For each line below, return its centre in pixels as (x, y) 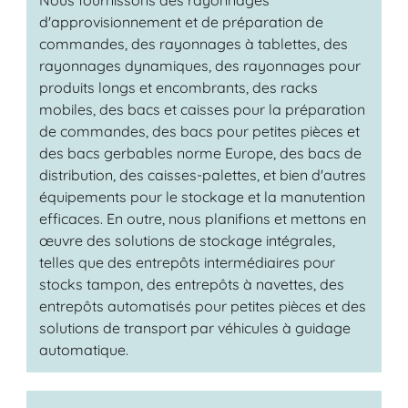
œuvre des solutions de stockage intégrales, (187, 240)
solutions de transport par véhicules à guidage (194, 327)
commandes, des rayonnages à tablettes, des (193, 43)
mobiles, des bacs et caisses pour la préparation (202, 109)
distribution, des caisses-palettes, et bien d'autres (202, 174)
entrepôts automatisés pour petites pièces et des (202, 306)
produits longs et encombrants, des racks (178, 87)
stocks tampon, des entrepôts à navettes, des (191, 284)
